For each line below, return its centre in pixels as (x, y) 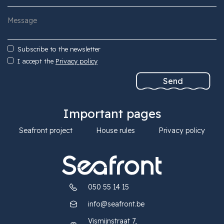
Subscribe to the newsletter (59, 49)
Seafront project (46, 131)
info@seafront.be (116, 204)
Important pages (112, 114)
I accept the (35, 61)
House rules (115, 131)
